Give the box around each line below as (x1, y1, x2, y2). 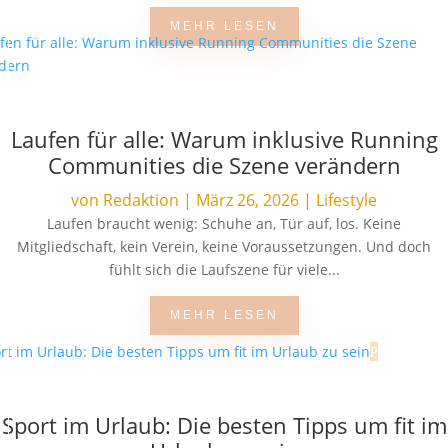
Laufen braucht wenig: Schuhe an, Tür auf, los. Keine (47, 214, 401, 233)
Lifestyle (316, 189, 377, 211)
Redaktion (103, 189, 179, 211)
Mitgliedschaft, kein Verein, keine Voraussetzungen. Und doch (17, 237, 431, 256)
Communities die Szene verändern (47, 150, 401, 180)
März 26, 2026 (196, 189, 299, 211)
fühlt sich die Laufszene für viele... (108, 260, 340, 279)
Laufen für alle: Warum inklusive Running (10, 124, 438, 154)
